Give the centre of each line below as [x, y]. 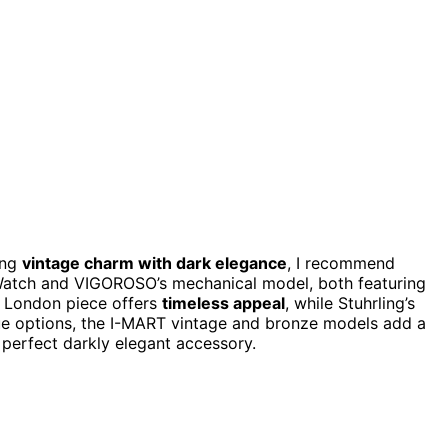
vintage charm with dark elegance [154, 262]
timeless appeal [223, 302]
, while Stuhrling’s [350, 302]
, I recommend [341, 262]
